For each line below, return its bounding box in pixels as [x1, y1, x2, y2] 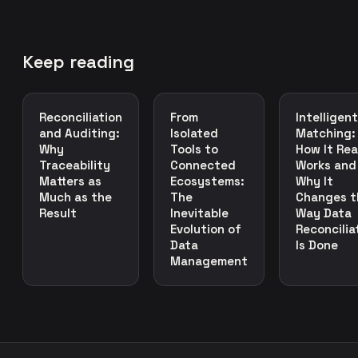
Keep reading [22, 50, 134, 73]
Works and [296, 157, 356, 173]
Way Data [296, 205, 352, 221]
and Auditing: [39, 125, 120, 141]
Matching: [296, 125, 356, 141]
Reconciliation [39, 109, 122, 125]
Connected [170, 157, 236, 173]
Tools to [170, 141, 218, 157]
